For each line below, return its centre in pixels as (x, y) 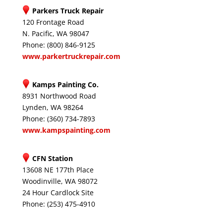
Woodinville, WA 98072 (60, 181)
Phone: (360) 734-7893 (58, 119)
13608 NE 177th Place (58, 170)
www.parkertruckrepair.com (71, 56)
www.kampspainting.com (66, 130)
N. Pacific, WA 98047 (55, 33)
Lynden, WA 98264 (53, 107)
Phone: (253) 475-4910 (58, 204)
